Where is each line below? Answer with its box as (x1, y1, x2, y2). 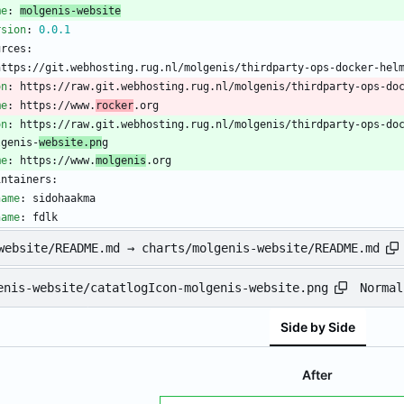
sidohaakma (32, 192, 96, 206)
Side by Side (280, 318, 355, 335)
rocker (96, 99, 133, 113)
